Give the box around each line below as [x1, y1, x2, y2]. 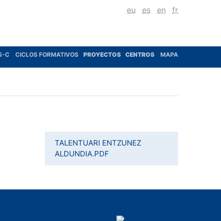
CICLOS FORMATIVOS [15, 51, 78, 58]
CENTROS [125, 51, 156, 58]
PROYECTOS [83, 51, 122, 58]
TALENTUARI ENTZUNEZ [55, 138, 141, 147]
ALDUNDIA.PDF [55, 149, 109, 158]
